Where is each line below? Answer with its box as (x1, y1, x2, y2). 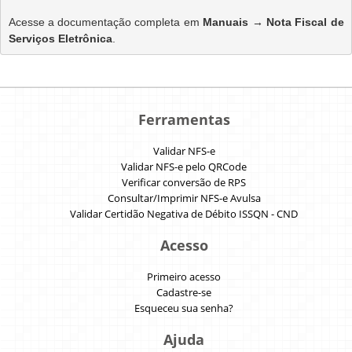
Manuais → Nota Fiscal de (203, 15, 344, 28)
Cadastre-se (156, 285, 211, 299)
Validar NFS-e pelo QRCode (121, 159, 247, 174)
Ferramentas (137, 110, 230, 129)
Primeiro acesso (147, 269, 221, 284)
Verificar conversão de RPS (122, 175, 246, 189)
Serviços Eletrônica (8, 31, 112, 45)
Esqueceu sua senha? (134, 301, 233, 315)
